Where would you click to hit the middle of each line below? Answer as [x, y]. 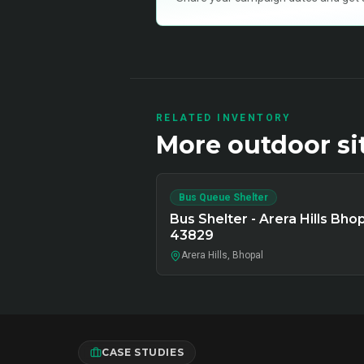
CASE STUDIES [143, 352]
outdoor [279, 145]
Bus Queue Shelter [223, 197]
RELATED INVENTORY [224, 118]
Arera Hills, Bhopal [222, 255]
